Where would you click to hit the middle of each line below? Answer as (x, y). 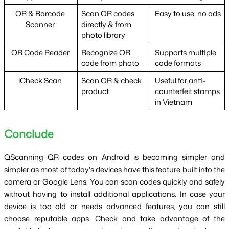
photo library (103, 35)
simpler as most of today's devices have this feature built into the (114, 170)
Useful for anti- (180, 81)
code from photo (110, 63)
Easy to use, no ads (188, 14)
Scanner (41, 25)
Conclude (30, 134)
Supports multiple (185, 53)
